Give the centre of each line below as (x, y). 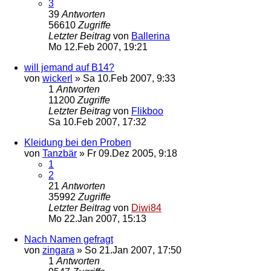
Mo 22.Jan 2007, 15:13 (97, 218)
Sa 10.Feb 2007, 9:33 (129, 78)
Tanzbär (60, 153)
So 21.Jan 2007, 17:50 (133, 250)
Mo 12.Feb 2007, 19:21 (98, 47)
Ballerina (151, 36)
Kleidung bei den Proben (78, 142)
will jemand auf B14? (69, 67)
